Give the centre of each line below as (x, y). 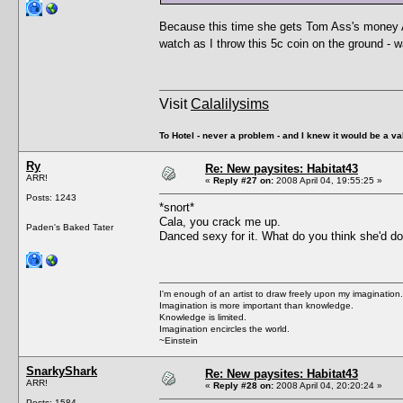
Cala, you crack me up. (220, 221)
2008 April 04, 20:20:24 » (328, 385)
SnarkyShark (62, 371)
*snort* (177, 207)
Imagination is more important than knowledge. (256, 305)
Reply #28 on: (243, 385)
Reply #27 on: (243, 180)
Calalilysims (230, 103)
